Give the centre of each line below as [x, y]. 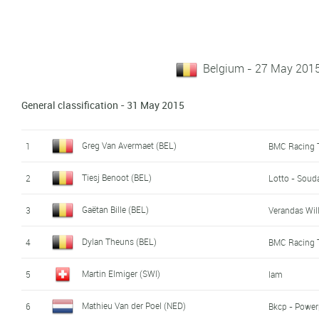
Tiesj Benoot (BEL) [117, 177]
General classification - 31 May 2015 [103, 105]
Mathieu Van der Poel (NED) [134, 305]
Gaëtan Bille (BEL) [116, 209]
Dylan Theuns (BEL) [120, 241]
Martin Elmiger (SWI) [121, 273]
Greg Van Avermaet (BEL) [130, 145]
